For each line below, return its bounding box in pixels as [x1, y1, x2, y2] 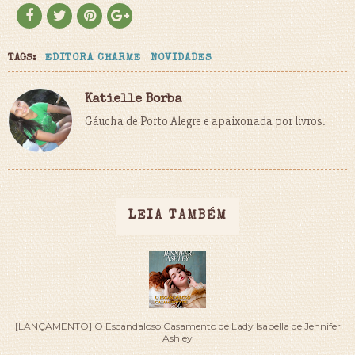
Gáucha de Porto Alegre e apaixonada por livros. [85, 114, 325, 129]
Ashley [162, 332, 193, 345]
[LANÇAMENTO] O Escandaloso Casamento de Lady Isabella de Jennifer [14, 320, 341, 333]
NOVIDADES [151, 53, 212, 64]
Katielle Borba [85, 94, 182, 107]
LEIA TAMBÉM [128, 210, 227, 223]
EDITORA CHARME [45, 53, 141, 64]
